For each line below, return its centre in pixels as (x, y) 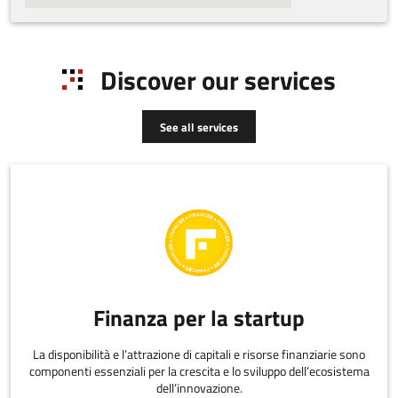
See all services (199, 127)
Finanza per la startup (199, 318)
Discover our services (219, 80)
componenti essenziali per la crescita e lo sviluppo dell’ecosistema (199, 372)
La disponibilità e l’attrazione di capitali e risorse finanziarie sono (199, 355)
